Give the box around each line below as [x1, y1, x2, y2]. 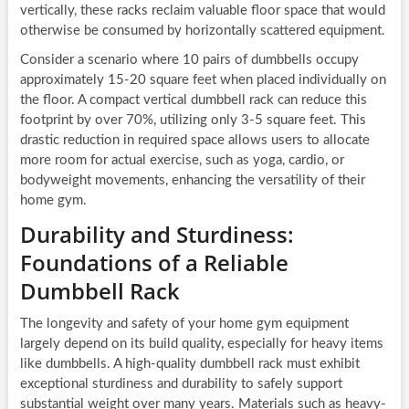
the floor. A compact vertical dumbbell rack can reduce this [19, 93, 367, 108]
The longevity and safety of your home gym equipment [19, 317, 349, 331]
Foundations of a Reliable [19, 247, 288, 278]
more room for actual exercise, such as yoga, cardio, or [19, 153, 344, 168]
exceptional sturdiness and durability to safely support [19, 377, 342, 392]
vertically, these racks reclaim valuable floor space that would [19, 4, 385, 18]
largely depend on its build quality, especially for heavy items [19, 337, 383, 351]
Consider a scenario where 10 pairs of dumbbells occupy [19, 53, 359, 68]
